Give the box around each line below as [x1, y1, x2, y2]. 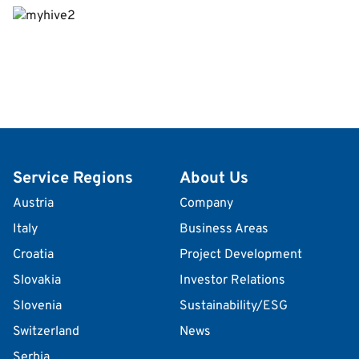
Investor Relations [179, 272, 285, 289]
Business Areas [179, 221, 268, 238]
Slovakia [13, 272, 61, 289]
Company [179, 196, 233, 212]
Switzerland [13, 324, 79, 341]
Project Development [179, 247, 302, 264]
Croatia [13, 247, 54, 264]
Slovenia [13, 298, 62, 315]
